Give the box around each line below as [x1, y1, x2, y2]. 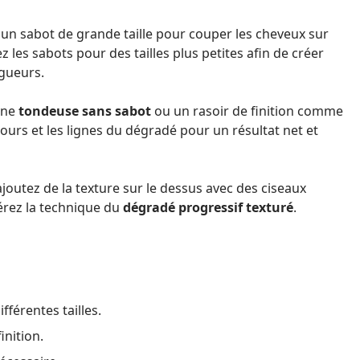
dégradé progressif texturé [123, 198, 293, 216]
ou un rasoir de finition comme [151, 102, 343, 120]
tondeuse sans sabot [18, 102, 151, 120]
